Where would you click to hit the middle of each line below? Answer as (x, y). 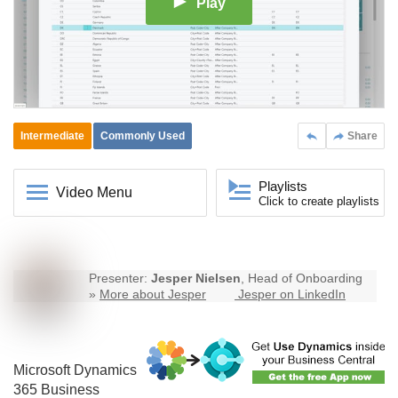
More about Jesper (153, 295)
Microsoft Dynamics (75, 370)
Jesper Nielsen (196, 279)
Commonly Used (143, 136)
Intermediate (52, 136)
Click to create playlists (319, 202)
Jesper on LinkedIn (292, 295)
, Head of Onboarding (302, 279)
